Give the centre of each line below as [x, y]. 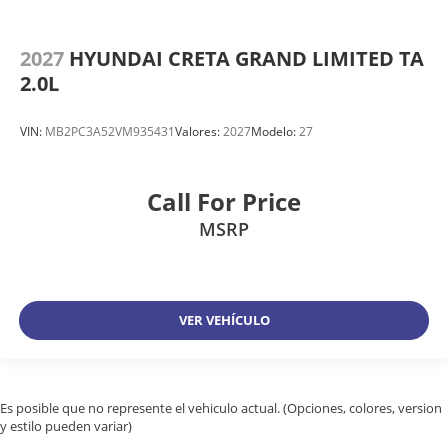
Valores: [199, 132]
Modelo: [275, 132]
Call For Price [224, 201]
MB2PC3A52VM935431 [110, 132]
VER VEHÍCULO [224, 320]
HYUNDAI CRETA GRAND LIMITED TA [246, 58]
